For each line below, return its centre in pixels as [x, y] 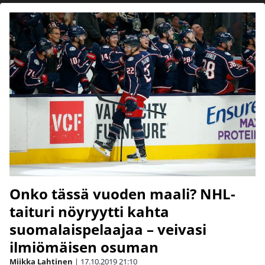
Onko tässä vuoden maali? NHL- [122, 194]
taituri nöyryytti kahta [89, 212]
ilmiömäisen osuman [84, 247]
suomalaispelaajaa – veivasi [108, 230]
